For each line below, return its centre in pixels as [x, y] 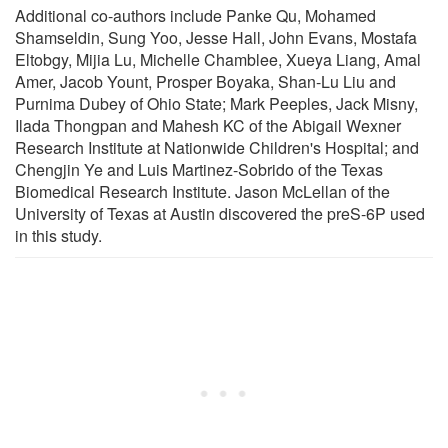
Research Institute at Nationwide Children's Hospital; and [217, 147]
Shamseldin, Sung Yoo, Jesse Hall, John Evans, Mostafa [216, 37]
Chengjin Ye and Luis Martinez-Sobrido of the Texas [199, 169]
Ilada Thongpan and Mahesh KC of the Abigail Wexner [208, 125]
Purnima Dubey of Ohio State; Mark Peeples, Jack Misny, [216, 103]
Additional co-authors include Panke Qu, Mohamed [195, 15]
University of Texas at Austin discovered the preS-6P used [220, 213]
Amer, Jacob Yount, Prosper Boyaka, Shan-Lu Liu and [205, 81]
